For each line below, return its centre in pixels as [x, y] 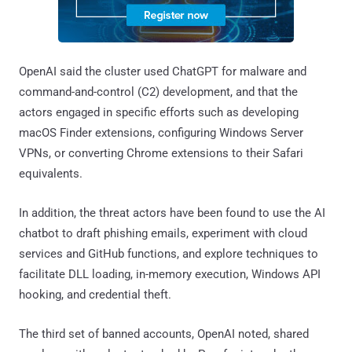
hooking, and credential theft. [95, 294]
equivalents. [51, 173]
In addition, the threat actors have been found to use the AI [172, 213]
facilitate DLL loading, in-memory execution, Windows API [170, 274]
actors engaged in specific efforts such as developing [159, 112]
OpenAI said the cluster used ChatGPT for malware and [163, 71]
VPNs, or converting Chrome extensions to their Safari [161, 153]
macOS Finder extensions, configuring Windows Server [161, 132]
